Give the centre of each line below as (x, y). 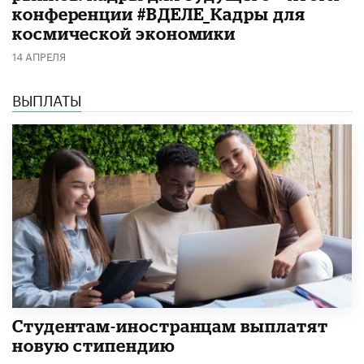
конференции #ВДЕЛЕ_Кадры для (159, 13)
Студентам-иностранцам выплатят (170, 325)
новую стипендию (94, 345)
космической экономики (124, 33)
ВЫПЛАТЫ (47, 98)
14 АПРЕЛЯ (39, 55)
